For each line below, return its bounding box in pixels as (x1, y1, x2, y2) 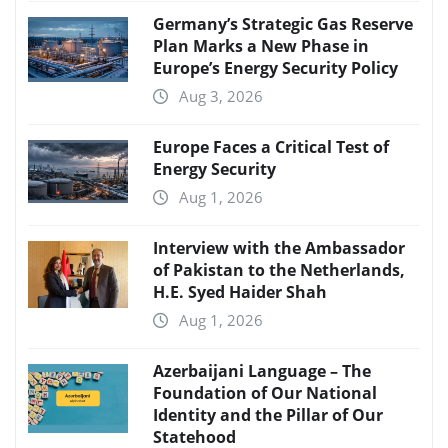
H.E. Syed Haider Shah (153, 281, 327, 304)
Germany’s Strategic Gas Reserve (153, 13, 413, 36)
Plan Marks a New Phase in (153, 35, 369, 58)
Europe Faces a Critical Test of (153, 136, 389, 159)
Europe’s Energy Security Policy (153, 57, 398, 80)
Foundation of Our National (153, 382, 377, 405)
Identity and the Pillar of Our (153, 404, 383, 427)
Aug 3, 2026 (179, 86, 263, 107)
